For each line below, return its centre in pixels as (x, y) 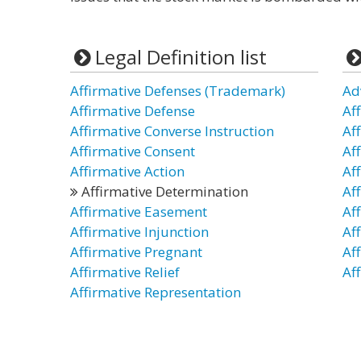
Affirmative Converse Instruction (172, 131)
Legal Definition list (180, 57)
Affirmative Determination (163, 191)
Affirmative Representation (156, 292)
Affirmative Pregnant (136, 252)
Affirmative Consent (133, 151)
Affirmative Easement (139, 212)
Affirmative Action (127, 171)
